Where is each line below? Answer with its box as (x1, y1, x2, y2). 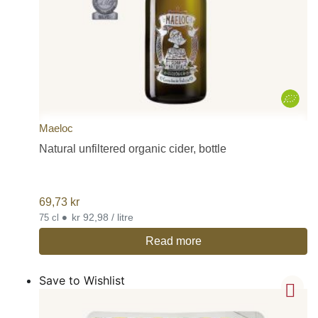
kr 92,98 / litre (111, 211, 133, 223)
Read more (145, 234, 202, 247)
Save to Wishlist (39, 273, 125, 287)
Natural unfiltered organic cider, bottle (39, 142, 226, 155)
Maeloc (39, 121, 73, 134)
